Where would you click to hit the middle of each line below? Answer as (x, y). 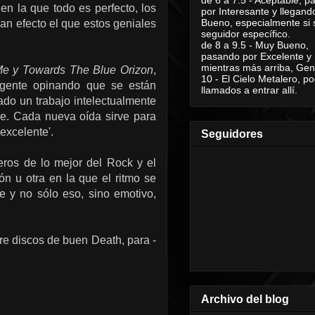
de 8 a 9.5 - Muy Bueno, (255, 45)
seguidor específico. (246, 33)
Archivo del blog (245, 299)
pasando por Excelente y (256, 56)
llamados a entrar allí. (249, 90)
